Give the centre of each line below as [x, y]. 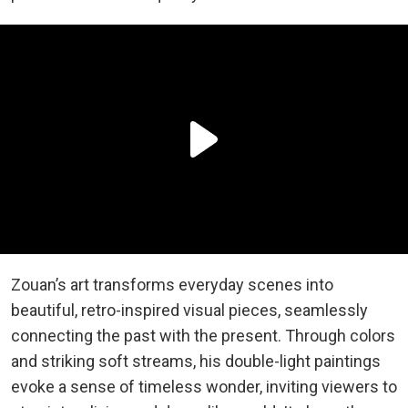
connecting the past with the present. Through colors [203, 335]
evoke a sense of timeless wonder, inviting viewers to [204, 386]
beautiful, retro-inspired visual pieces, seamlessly [189, 310]
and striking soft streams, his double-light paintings [196, 361]
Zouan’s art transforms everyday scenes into [172, 284]
